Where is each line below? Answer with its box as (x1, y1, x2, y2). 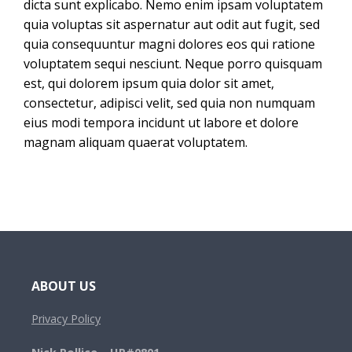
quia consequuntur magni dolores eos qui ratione (24, 35, 315, 53)
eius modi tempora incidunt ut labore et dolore (24, 114, 299, 131)
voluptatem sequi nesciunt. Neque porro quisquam (24, 55, 322, 72)
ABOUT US (31, 277, 96, 295)
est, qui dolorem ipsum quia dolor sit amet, (24, 75, 274, 92)
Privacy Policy (31, 311, 101, 326)
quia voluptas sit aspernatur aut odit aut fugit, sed (24, 16, 320, 33)
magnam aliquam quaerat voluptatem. (24, 134, 247, 151)
